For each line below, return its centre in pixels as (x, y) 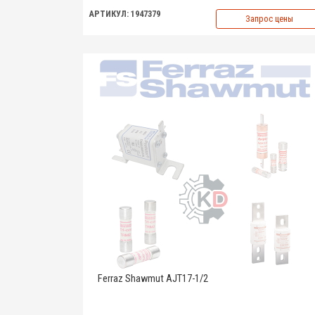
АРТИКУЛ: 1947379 (124, 14)
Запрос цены (269, 19)
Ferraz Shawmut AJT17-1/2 (153, 279)
